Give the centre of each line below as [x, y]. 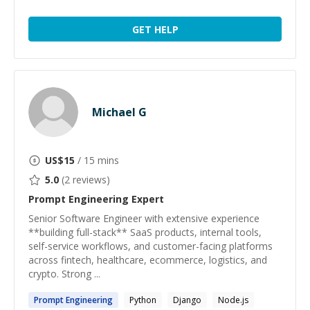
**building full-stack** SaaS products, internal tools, [145, 232]
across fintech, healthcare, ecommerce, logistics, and [148, 260]
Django [187, 300]
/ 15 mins [97, 160]
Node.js [233, 300]
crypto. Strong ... [64, 274]
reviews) [90, 180]
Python [143, 300]
